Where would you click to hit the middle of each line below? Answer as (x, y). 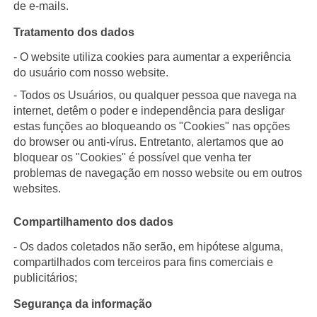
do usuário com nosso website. (91, 72)
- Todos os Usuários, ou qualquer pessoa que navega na (155, 95)
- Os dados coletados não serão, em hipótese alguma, (148, 246)
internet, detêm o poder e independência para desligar (149, 110)
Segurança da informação (82, 304)
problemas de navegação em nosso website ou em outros (157, 173)
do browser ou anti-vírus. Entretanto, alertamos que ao (148, 142)
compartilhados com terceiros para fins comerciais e (143, 262)
